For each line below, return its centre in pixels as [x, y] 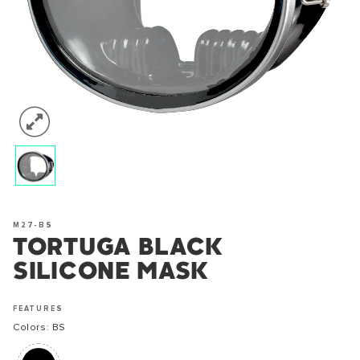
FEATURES [38, 309]
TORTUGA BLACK [119, 250]
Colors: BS [39, 328]
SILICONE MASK [111, 274]
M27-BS [33, 226]
